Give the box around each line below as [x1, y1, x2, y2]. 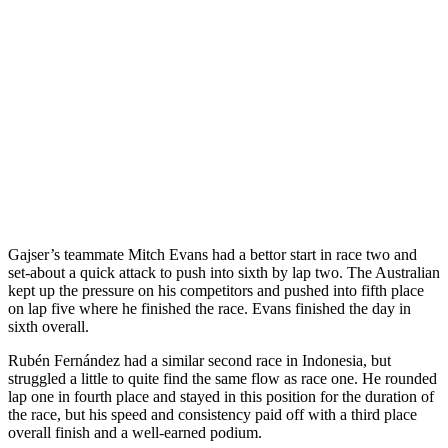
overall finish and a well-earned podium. [8, 424, 262, 441]
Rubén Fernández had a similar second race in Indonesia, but [8, 352, 391, 369]
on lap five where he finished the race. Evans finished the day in [8, 300, 411, 317]
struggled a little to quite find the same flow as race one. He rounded [8, 370, 437, 387]
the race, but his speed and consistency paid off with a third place [8, 406, 417, 423]
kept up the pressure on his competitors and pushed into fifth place [8, 282, 424, 299]
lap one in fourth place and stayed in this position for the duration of [8, 388, 434, 405]
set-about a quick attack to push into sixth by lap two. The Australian [8, 264, 440, 281]
